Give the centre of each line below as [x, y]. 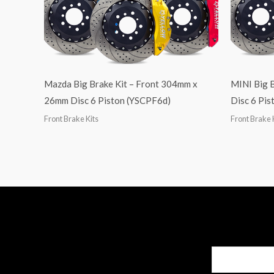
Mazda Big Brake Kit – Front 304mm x [121, 84]
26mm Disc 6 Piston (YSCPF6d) [107, 101]
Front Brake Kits [71, 118]
